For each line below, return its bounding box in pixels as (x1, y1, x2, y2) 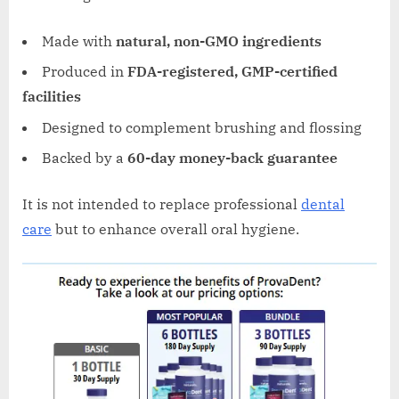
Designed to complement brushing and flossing (42, 118, 362, 136)
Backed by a (42, 148, 127, 167)
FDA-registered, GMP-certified (127, 62, 338, 81)
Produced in (42, 62, 127, 81)
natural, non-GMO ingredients (116, 31, 322, 50)
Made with (42, 31, 116, 50)
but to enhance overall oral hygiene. (52, 219, 299, 238)
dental (301, 194, 345, 213)
